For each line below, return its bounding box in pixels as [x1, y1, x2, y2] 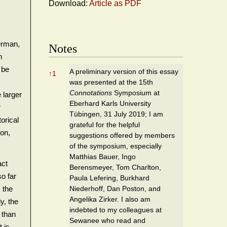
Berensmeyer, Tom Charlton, [69, 163, 161, 171]
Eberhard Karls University [69, 99, 151, 107]
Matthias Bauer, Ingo [69, 152, 136, 161]
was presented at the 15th [69, 78, 153, 86]
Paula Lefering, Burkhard [69, 173, 149, 182]
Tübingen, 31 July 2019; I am [69, 109, 163, 118]
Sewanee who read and [69, 216, 145, 224]
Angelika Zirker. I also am [69, 195, 150, 203]
